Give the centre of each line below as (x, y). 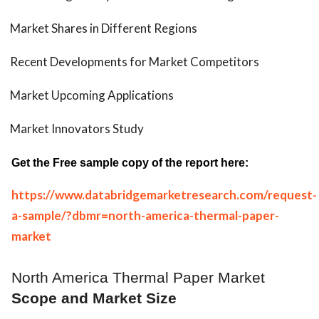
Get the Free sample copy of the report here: (130, 163)
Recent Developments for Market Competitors (135, 62)
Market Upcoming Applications (92, 95)
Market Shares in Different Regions (104, 28)
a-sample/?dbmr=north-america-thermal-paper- (145, 215)
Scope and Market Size (94, 299)
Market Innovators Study (77, 129)
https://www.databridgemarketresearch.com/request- (164, 195)
